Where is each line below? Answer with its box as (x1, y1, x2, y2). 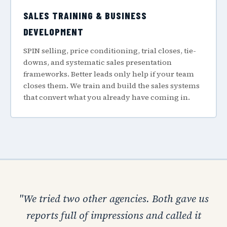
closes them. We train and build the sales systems (23, 80, 200, 91)
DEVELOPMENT (23, 25, 84, 37)
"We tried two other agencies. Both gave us (18, 192, 209, 206)
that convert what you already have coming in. (23, 92, 190, 102)
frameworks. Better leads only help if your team (23, 68, 194, 79)
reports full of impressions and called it (26, 208, 201, 222)
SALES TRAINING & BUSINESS (23, 9, 147, 21)
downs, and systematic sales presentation (23, 57, 172, 67)
